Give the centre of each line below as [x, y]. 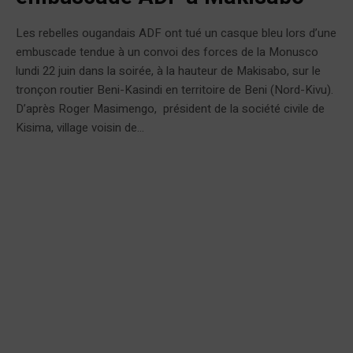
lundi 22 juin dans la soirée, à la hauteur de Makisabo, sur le [168, 71]
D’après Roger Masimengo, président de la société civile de [170, 108]
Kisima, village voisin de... [80, 127]
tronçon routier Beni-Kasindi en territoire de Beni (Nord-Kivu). [175, 89]
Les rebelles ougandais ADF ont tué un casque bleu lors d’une [176, 33]
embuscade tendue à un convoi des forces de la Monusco [167, 52]
